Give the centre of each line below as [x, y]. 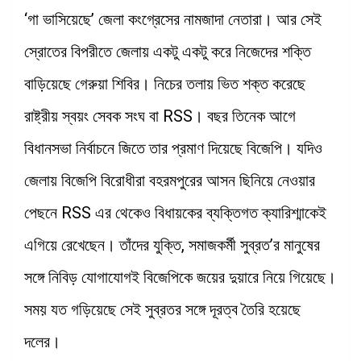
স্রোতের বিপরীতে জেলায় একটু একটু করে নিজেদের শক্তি [168, 51]
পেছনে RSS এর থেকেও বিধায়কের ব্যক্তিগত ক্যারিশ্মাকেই [175, 212]
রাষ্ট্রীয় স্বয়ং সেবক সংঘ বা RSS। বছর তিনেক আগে [160, 116]
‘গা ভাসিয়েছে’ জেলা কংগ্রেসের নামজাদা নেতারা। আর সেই [173, 19]
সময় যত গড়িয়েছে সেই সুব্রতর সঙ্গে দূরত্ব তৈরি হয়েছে [162, 309]
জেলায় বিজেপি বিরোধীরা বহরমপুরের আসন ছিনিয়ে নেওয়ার [170, 180]
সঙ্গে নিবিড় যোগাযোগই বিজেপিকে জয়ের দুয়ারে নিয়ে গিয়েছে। [180, 277]
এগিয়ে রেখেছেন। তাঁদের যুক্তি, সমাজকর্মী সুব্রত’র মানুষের [172, 245]
